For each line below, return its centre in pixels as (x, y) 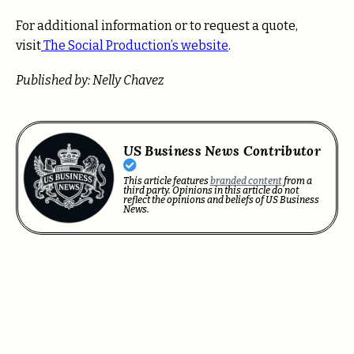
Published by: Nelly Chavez (90, 80)
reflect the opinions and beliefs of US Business (221, 200)
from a (297, 181)
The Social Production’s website (135, 45)
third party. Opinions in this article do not (211, 191)
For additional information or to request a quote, (157, 25)
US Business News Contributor (222, 151)
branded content (246, 181)
